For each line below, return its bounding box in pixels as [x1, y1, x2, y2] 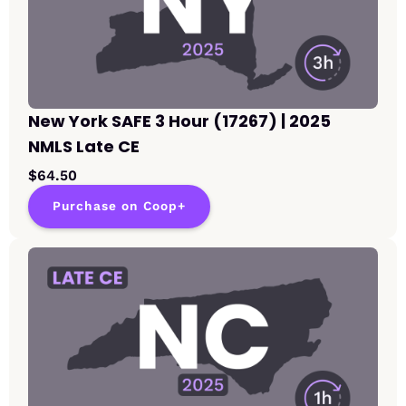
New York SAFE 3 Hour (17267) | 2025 [28, 110, 331, 133]
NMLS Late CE [28, 135, 140, 159]
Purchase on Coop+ [53, 198, 186, 215]
